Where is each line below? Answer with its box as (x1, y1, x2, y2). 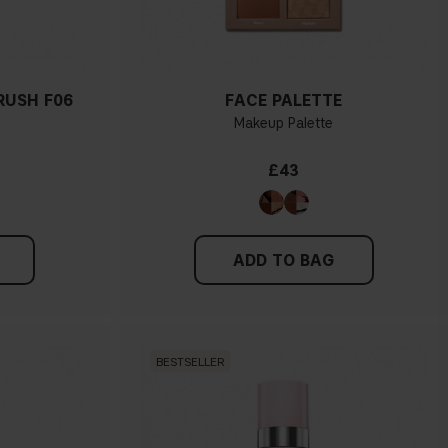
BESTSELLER (155, 353, 225, 369)
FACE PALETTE (225, 91, 343, 111)
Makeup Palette (234, 115, 334, 133)
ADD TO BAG (233, 251, 335, 271)
